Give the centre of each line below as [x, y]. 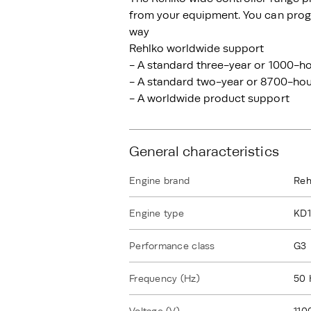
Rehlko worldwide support [197, 49]
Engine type [157, 213]
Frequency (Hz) [165, 278]
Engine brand [160, 180]
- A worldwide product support [209, 99]
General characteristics [204, 151]
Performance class [172, 246]
